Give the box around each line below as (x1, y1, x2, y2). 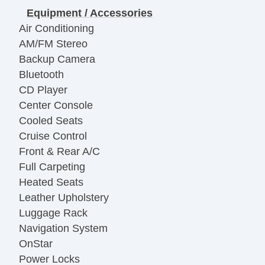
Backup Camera (19, 53, 95, 65)
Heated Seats (19, 176, 83, 188)
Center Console (19, 99, 93, 111)
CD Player (19, 83, 67, 96)
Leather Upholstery (19, 191, 109, 203)
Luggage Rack (19, 206, 88, 219)
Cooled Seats (19, 114, 83, 127)
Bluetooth (19, 68, 64, 80)
